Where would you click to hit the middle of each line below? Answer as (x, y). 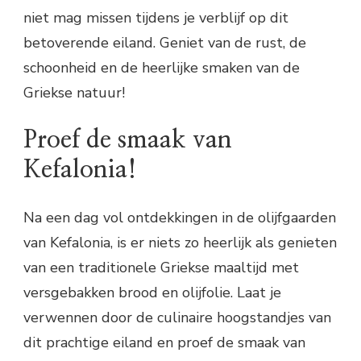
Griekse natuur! (74, 92)
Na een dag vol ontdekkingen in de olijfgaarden (180, 217)
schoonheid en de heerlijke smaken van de (162, 67)
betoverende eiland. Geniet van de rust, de (165, 42)
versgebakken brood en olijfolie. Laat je (152, 292)
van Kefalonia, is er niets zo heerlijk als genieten (180, 242)
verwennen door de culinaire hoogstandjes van (177, 317)
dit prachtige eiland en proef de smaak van (164, 342)
